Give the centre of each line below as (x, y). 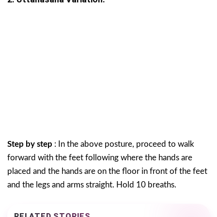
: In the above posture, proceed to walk (123, 144)
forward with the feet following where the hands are (100, 157)
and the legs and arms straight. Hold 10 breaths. (92, 185)
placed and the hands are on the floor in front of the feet (107, 171)
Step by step (30, 144)
